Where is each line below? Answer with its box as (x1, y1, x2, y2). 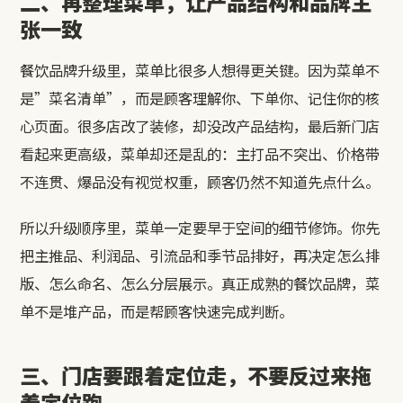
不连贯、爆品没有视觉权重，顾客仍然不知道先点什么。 (20, 170, 381, 193)
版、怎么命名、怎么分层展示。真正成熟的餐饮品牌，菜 (20, 272, 381, 294)
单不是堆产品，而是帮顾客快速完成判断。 (20, 300, 294, 322)
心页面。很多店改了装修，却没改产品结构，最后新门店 (20, 114, 381, 137)
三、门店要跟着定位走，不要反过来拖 (20, 359, 372, 390)
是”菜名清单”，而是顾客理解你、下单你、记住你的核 (20, 86, 381, 109)
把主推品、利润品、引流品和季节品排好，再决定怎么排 (20, 244, 381, 266)
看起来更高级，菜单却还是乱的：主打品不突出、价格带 (20, 142, 381, 165)
